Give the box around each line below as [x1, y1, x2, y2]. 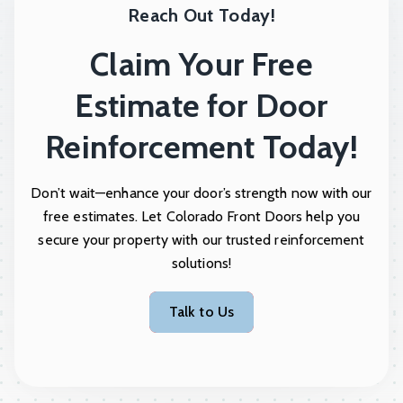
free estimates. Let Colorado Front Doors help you [43, 208, 360, 226]
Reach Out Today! [128, 4, 275, 27]
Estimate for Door [75, 85, 328, 126]
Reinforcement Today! [45, 127, 358, 167]
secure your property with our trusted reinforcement [38, 231, 365, 249]
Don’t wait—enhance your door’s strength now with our [31, 184, 372, 202]
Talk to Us [177, 303, 234, 321]
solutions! [172, 255, 231, 273]
